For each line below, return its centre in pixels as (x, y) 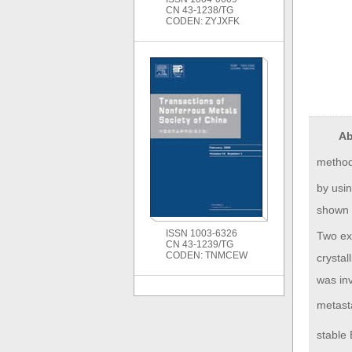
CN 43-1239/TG (200, 244)
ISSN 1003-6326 (202, 233)
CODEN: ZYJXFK (203, 21)
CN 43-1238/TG (200, 10)
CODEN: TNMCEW (207, 255)
